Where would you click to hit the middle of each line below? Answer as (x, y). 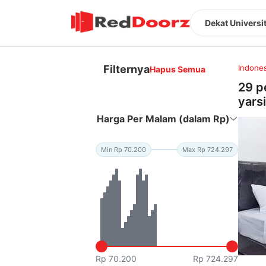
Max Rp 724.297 (208, 149)
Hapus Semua (178, 69)
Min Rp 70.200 (124, 149)
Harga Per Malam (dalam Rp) (164, 118)
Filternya (127, 69)
